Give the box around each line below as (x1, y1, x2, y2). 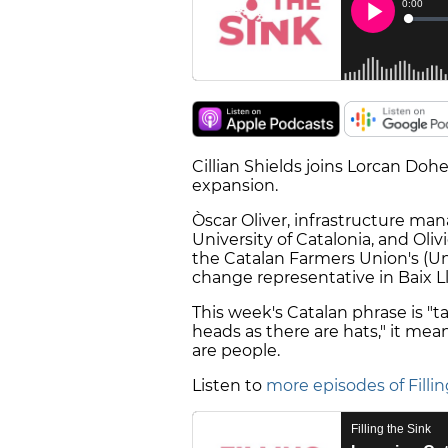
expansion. (192, 176, 278, 196)
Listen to (192, 376, 266, 396)
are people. (192, 341, 280, 361)
